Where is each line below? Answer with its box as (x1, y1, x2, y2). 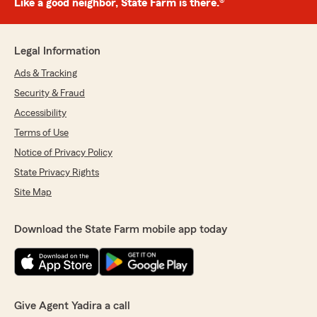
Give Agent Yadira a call (14, 300, 130, 312)
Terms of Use (14, 128, 69, 139)
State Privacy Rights (14, 168, 99, 178)
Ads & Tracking (14, 69, 77, 79)
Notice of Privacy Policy (14, 148, 113, 158)
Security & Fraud (14, 88, 85, 99)
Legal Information (14, 45, 100, 57)
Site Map (14, 188, 52, 198)
